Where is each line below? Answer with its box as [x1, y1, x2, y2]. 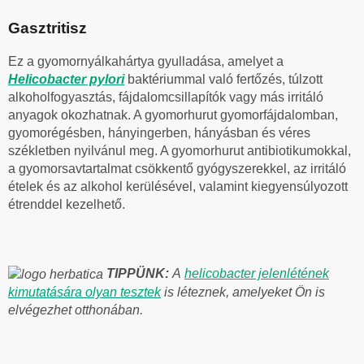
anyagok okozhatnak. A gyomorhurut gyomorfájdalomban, [8, 108, 338, 123]
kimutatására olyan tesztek [8, 285, 161, 300]
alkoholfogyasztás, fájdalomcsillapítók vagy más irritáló [8, 90, 323, 105]
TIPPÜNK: [106, 266, 172, 281]
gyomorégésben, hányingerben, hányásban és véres [8, 126, 310, 141]
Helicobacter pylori [8, 72, 124, 87]
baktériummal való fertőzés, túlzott [124, 72, 323, 87]
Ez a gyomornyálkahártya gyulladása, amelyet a [8, 54, 284, 69]
